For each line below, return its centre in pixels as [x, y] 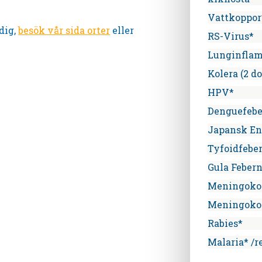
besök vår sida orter [64, 30]
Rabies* [225, 223]
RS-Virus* [230, 36]
